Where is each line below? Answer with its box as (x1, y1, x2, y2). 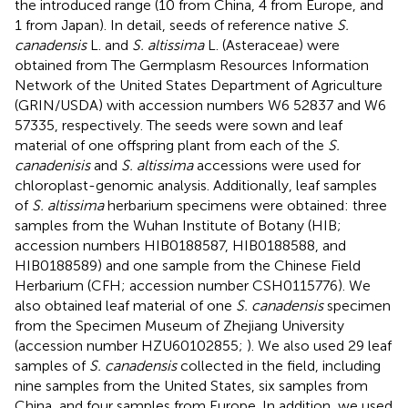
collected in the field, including (177, 356, 381, 374)
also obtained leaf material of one (15, 296, 236, 314)
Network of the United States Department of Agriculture (15, 76, 382, 94)
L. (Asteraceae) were (204, 36, 340, 54)
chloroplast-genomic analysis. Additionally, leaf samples (15, 176, 377, 194)
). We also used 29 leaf (247, 336, 392, 354)
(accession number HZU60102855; (15, 336, 247, 354)
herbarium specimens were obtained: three (104, 196, 387, 214)
